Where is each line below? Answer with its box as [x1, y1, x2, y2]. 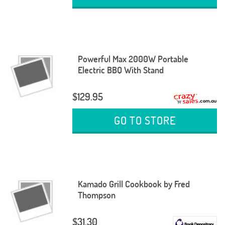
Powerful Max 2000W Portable [77, 53, 188, 65]
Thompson [77, 189, 116, 201]
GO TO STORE [114, 113, 176, 128]
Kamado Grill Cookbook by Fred [77, 178, 190, 190]
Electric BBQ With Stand [77, 64, 164, 76]
